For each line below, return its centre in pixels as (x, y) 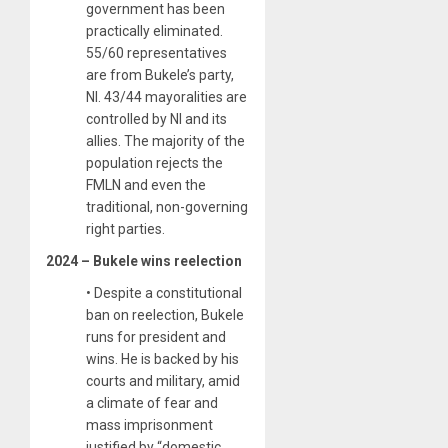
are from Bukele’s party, (160, 74)
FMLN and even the (146, 184)
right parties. (125, 228)
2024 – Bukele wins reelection (144, 260)
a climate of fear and (152, 402)
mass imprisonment (149, 424)
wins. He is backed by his (162, 358)
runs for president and (156, 336)
